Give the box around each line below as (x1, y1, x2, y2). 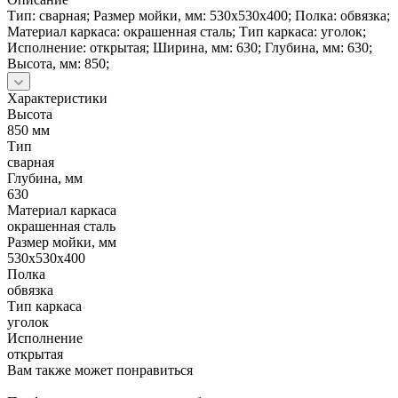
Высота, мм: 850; (7, 55, 109, 71)
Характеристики (7, 90, 107, 106)
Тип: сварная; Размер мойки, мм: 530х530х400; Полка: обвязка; (7, 7, 390, 23)
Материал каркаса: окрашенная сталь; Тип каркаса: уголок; (7, 23, 366, 39)
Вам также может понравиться (7, 362, 193, 378)
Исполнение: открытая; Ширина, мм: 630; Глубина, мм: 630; (7, 39, 372, 55)
